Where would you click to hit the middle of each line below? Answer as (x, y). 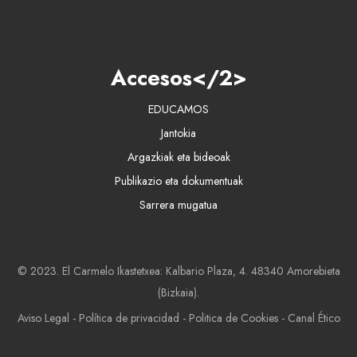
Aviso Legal (43, 318)
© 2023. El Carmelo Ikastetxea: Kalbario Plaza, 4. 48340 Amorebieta (178, 271)
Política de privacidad (129, 318)
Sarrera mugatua (178, 204)
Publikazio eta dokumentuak (178, 180)
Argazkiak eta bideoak (178, 157)
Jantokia (178, 133)
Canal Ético (314, 318)
